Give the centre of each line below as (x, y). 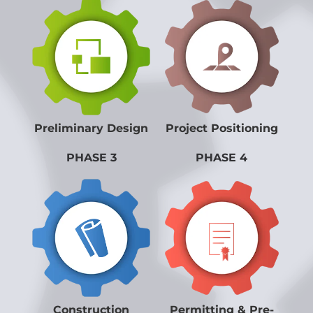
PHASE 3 (91, 158)
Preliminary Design (92, 129)
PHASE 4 (222, 158)
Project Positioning (221, 129)
